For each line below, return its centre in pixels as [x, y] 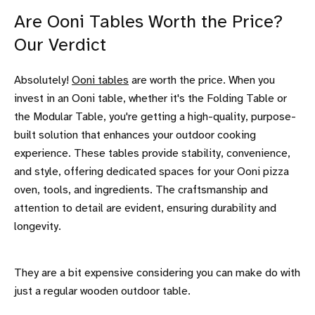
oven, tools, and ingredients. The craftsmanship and [141, 190]
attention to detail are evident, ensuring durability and [145, 208]
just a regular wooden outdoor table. [102, 291]
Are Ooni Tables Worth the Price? [148, 22]
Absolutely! [43, 80]
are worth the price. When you [202, 80]
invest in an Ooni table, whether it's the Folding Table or [150, 98]
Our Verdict [60, 45]
